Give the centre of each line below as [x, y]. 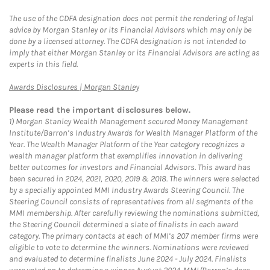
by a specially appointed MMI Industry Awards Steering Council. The [127, 190]
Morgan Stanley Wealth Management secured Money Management [131, 121]
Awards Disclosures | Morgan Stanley [74, 87]
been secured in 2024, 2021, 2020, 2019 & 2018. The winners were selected [134, 179]
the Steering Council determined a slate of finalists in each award [124, 224]
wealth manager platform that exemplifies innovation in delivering [126, 156]
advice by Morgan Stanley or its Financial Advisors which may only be [130, 30]
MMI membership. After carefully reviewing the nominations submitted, [134, 213]
